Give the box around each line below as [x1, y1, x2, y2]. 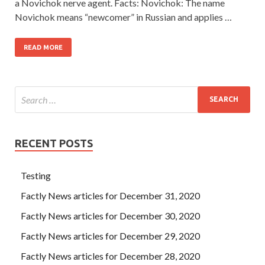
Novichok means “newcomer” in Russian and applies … [15, 11, 232, 22]
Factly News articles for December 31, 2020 [21, 189, 200, 201]
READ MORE [24, 43, 63, 51]
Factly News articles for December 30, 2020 [21, 209, 200, 221]
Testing [21, 169, 51, 181]
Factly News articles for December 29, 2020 [21, 230, 200, 241]
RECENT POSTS [15, 137, 93, 149]
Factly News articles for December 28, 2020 [21, 250, 200, 261]
